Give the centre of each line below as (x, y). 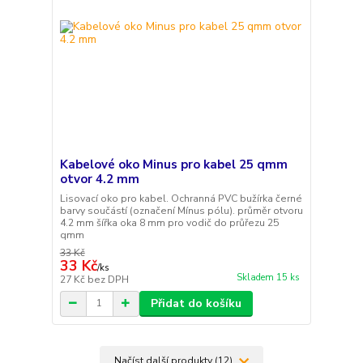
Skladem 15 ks (268, 278)
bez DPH (108, 279)
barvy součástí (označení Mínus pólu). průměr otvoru (181, 210)
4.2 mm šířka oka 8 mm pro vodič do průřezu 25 (169, 222)
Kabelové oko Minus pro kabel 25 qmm (173, 164)
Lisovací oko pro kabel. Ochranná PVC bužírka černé (181, 198)
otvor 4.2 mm (99, 179)
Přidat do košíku (196, 303)
